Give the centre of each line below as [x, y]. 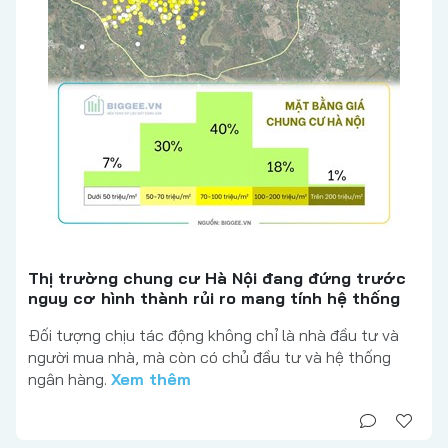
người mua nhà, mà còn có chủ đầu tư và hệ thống [209, 357]
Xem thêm [151, 379]
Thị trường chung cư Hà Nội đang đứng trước [217, 278]
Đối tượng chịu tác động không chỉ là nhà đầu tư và [213, 335]
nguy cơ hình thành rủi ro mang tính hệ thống [214, 298]
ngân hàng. [69, 379]
